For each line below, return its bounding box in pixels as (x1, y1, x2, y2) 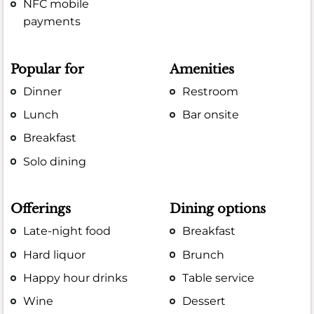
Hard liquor (23, 247, 86, 261)
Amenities (170, 61, 235, 77)
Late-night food (23, 224, 111, 238)
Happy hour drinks (23, 271, 128, 285)
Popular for (11, 61, 84, 77)
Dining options (170, 201, 266, 217)
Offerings (11, 201, 71, 217)
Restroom (182, 84, 239, 98)
